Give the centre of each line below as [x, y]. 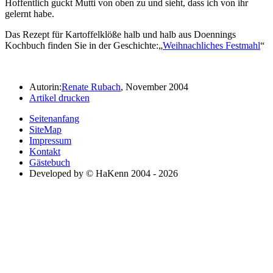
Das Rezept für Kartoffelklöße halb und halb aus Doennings [120, 34]
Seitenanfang [54, 118]
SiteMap [45, 129]
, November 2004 [154, 87]
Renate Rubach [91, 87]
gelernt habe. [30, 13]
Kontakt [45, 151]
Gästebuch [50, 162]
